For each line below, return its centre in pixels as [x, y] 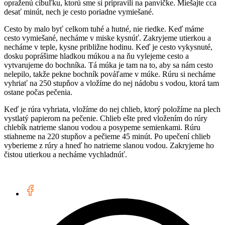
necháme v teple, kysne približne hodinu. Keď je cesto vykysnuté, [108, 47]
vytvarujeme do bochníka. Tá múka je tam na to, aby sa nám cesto [108, 65]
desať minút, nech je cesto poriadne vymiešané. [79, 12]
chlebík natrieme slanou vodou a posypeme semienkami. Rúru [102, 128]
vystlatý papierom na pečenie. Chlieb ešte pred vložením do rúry [106, 119]
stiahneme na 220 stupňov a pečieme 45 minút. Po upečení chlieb [107, 137]
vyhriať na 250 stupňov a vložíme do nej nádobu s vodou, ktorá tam [111, 83]
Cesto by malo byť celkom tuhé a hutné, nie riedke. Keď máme [104, 29]
